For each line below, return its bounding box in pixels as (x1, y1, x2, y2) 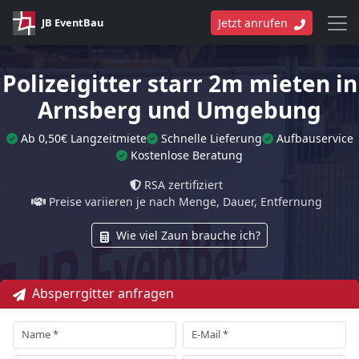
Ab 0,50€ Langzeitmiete (20, 131, 147, 146)
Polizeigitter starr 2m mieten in (2, 68, 357, 99)
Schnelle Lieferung (160, 131, 262, 146)
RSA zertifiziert (144, 177, 223, 192)
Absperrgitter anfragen (32, 284, 174, 302)
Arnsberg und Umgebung (38, 95, 321, 125)
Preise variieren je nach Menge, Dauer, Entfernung (48, 194, 322, 209)
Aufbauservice (276, 131, 353, 146)
